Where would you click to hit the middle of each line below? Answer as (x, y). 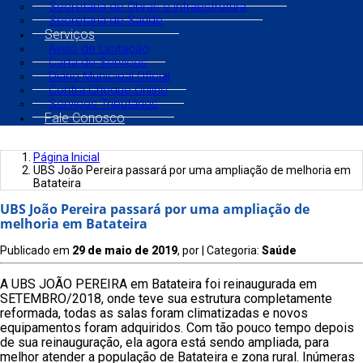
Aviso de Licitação (99, 49)
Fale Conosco (85, 118)
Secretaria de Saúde (106, 20)
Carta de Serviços (98, 62)
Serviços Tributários (103, 104)
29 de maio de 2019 (125, 251)
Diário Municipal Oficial (109, 76)
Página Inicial (66, 157)
